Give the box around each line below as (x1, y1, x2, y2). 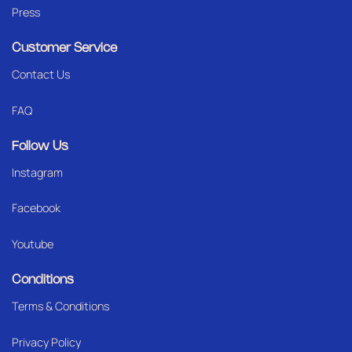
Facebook (12, 200, 60, 216)
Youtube (12, 236, 53, 252)
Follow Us (12, 140, 68, 152)
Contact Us (12, 66, 70, 82)
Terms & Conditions (12, 298, 109, 313)
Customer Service (12, 42, 117, 54)
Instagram (12, 164, 63, 180)
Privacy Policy (12, 334, 81, 350)
